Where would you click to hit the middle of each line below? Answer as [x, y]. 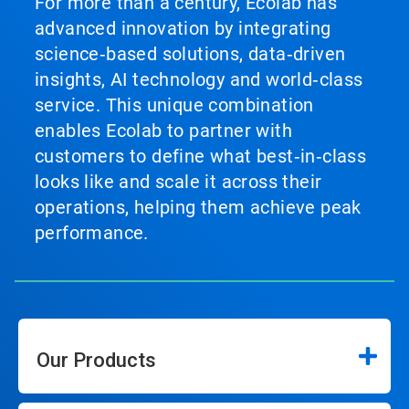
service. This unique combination [174, 105]
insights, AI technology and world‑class [199, 79]
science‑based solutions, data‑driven [190, 54]
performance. [92, 233]
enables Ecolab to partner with [163, 131]
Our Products [96, 360]
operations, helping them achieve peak [198, 207]
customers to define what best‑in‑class [201, 156]
